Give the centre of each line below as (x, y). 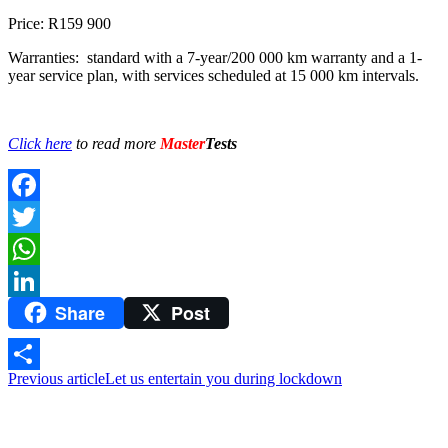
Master (182, 143)
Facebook (39, 216)
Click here (40, 143)
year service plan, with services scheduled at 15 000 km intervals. (213, 75)
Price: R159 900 (59, 23)
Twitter (30, 248)
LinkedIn (37, 312)
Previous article (56, 379)
